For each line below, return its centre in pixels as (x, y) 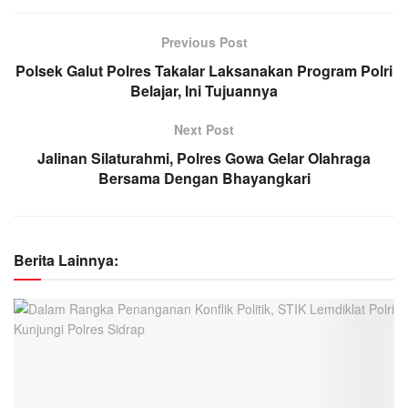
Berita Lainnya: (66, 260)
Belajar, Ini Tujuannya (204, 90)
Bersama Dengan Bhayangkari (204, 178)
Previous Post (204, 41)
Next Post (204, 129)
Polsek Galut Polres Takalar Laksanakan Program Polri (204, 70)
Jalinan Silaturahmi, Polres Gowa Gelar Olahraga (204, 158)
